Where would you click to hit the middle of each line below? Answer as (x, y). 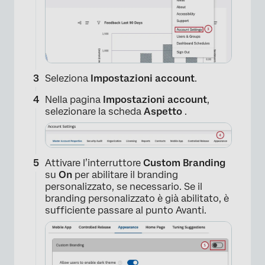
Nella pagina (73, 99)
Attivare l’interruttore (94, 163)
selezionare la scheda (94, 111)
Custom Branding (184, 163)
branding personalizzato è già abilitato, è (137, 198)
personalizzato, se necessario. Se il (124, 186)
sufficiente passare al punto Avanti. (126, 210)
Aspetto (164, 111)
